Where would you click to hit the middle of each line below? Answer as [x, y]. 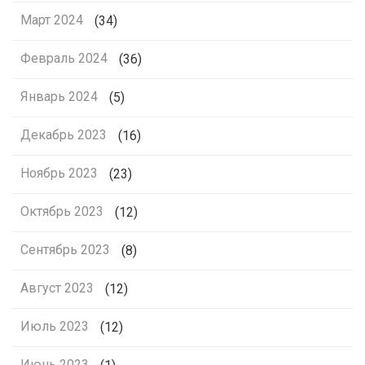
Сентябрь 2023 [65, 250]
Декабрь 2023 [64, 135]
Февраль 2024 [64, 59]
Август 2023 [57, 288]
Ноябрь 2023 [59, 174]
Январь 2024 [59, 97]
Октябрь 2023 [62, 212]
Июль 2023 [55, 327]
